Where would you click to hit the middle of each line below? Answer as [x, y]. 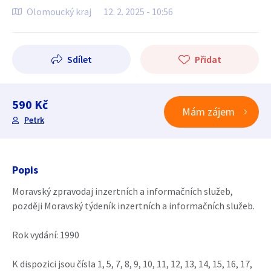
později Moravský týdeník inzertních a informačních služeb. [133, 206]
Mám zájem [208, 112]
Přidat [208, 59]
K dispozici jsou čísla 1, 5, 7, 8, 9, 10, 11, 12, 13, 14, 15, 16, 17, [132, 264]
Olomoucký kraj [59, 11]
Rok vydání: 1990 [46, 235]
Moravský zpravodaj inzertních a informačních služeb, [122, 191]
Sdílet [79, 59]
